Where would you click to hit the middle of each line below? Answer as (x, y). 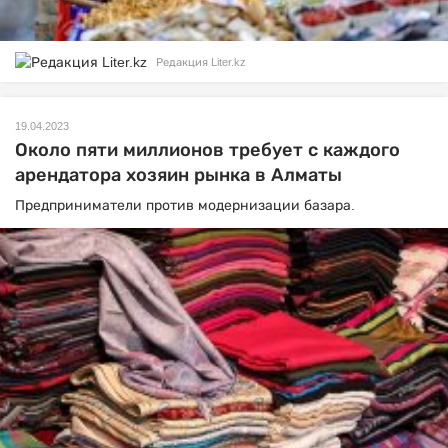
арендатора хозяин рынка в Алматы (178, 174)
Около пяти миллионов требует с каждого (207, 149)
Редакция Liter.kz (201, 61)
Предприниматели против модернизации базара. (185, 204)
